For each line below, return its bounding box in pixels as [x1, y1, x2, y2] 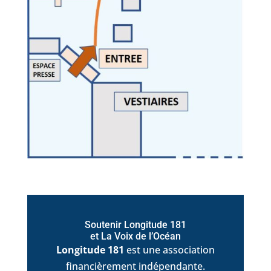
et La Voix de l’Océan [90, 230, 181, 242]
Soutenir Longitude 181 [84, 218, 186, 230]
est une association [123, 243, 215, 256]
